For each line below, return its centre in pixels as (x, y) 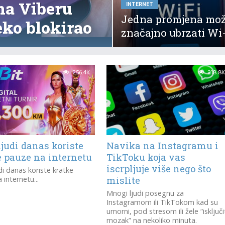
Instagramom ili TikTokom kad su (162, 202)
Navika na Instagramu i (163, 146)
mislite (124, 180)
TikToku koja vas (146, 157)
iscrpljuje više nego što (159, 169)
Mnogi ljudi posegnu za (145, 193)
